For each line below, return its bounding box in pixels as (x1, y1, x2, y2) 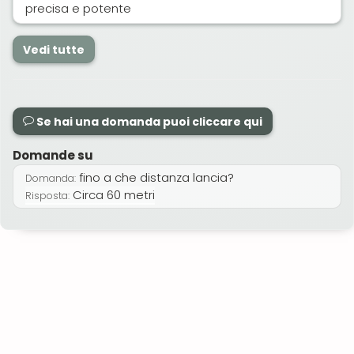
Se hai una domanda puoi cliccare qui (34, 114, 262, 130)
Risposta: (25, 189, 70, 203)
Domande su (13, 147, 93, 164)
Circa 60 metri (70, 186, 155, 204)
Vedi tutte (23, 42, 85, 58)
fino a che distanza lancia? (76, 169, 234, 186)
